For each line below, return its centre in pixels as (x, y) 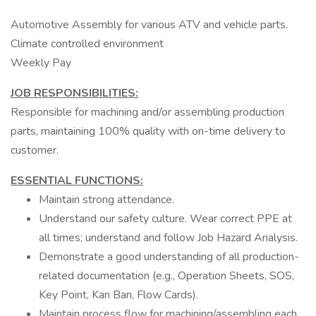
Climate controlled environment (87, 44)
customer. (35, 150)
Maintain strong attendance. (107, 200)
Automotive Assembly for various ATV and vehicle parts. (149, 25)
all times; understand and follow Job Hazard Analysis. (168, 238)
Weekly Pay (41, 63)
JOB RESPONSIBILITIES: (74, 93)
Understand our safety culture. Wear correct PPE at (165, 219)
